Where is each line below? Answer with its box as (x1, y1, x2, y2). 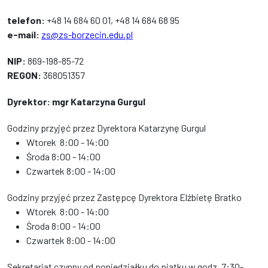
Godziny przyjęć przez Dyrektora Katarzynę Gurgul (7, 122, 206, 133)
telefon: (7, 14, 45, 26)
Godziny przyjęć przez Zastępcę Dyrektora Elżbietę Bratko (7, 191, 242, 203)
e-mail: (7, 29, 41, 40)
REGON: (7, 69, 43, 81)
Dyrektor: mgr (7, 96, 71, 107)
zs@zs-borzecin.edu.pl (41, 29, 133, 40)
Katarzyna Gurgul (71, 96, 145, 107)
